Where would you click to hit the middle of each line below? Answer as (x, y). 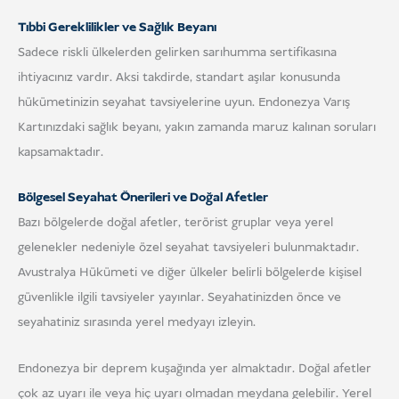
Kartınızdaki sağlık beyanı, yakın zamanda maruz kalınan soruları (197, 127)
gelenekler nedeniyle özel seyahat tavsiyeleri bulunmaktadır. (188, 248)
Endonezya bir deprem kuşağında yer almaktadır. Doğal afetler (195, 368)
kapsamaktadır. (61, 152)
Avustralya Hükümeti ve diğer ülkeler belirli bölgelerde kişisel (190, 273)
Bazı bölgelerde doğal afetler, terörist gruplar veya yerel (175, 223)
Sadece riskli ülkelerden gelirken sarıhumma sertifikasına (177, 52)
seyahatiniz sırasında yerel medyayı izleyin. (137, 323)
